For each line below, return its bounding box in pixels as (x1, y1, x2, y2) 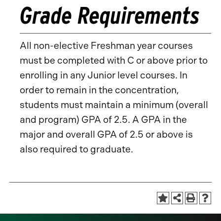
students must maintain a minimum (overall (20, 99, 208, 110)
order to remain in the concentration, (20, 84, 179, 96)
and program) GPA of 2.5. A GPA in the (20, 114, 187, 125)
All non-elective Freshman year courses (20, 40, 193, 51)
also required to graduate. (20, 144, 135, 155)
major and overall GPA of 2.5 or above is (20, 129, 193, 140)
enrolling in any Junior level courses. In (20, 70, 187, 81)
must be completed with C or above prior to (20, 55, 208, 66)
